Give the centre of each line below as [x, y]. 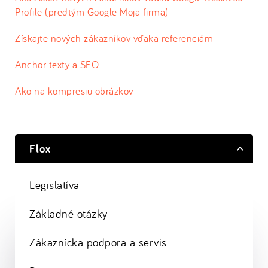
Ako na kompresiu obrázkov [74, 91]
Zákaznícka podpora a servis [98, 242]
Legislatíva [54, 185]
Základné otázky [68, 214]
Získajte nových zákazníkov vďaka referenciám [114, 38]
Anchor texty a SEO [57, 64]
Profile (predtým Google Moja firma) [92, 12]
